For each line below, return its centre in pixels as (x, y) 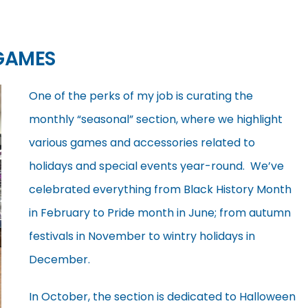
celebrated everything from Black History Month (160, 189)
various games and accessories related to (142, 142)
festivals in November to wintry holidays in (142, 236)
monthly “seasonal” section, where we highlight (156, 119)
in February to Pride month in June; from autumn (160, 212)
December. (59, 259)
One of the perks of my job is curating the (141, 96)
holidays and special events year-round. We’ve (156, 166)
